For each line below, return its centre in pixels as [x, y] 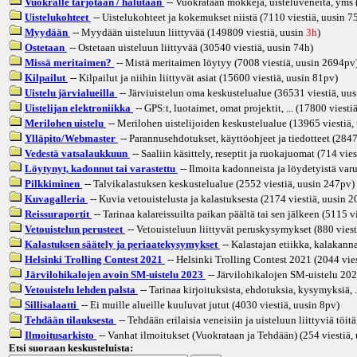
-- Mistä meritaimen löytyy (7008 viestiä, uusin [217, 62]
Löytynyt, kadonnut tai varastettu [101, 168]
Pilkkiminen [53, 183]
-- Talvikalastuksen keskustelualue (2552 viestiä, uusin [202, 183]
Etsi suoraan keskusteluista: [71, 347]
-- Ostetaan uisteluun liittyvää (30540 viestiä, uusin [179, 47]
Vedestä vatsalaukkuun [77, 153]
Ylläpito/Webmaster [71, 138]
